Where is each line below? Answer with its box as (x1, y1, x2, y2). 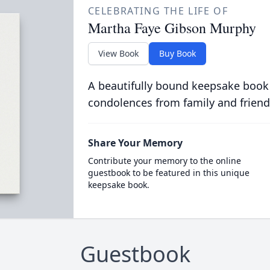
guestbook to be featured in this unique (87, 167, 250, 178)
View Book (98, 48, 139, 59)
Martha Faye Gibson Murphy (87, 18, 256, 37)
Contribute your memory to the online (87, 155, 241, 166)
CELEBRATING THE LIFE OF (87, 4, 228, 17)
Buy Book (159, 48, 196, 59)
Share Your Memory (87, 136, 183, 149)
